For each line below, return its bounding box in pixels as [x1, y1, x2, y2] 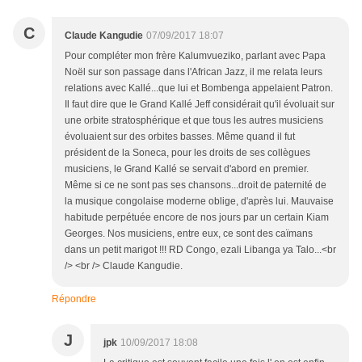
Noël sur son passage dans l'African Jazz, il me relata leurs [65, 65, 322, 78]
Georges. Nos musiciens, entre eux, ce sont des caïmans [65, 227, 313, 239]
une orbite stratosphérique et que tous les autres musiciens [65, 114, 323, 126]
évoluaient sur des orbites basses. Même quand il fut [65, 130, 295, 142]
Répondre [52, 293, 96, 305]
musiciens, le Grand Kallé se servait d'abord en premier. [65, 162, 309, 175]
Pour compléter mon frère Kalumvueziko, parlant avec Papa [65, 49, 326, 61]
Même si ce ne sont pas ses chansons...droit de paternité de [65, 179, 326, 191]
